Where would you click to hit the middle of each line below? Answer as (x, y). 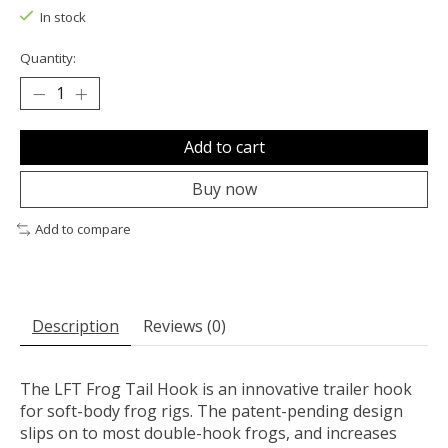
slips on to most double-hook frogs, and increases (208, 433)
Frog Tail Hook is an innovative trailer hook (247, 389)
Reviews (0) (184, 326)
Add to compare (82, 229)
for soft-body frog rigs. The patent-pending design (211, 411)
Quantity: (48, 58)
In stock (62, 17)
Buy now (224, 189)
